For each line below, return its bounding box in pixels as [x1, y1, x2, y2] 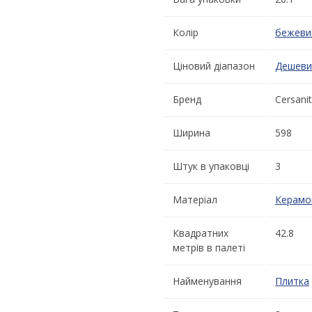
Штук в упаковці [173, 159, 249, 173]
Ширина [173, 125, 210, 139]
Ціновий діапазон [173, 58, 255, 72]
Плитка [275, 274, 309, 288]
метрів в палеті [173, 240, 245, 254]
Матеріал [173, 192, 217, 206]
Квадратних [173, 226, 228, 240]
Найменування [173, 274, 242, 288]
